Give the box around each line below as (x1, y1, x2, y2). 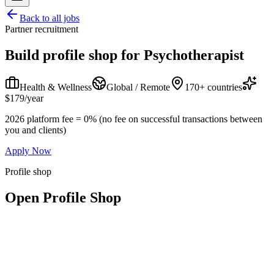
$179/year (5, 92, 43, 103)
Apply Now (5, 145, 51, 156)
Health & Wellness (20, 81, 92, 92)
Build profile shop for (5, 46, 140, 63)
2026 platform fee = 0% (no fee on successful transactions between (5, 113, 262, 124)
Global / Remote (106, 81, 170, 92)
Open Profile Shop (5, 189, 121, 206)
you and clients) (5, 124, 66, 135)
